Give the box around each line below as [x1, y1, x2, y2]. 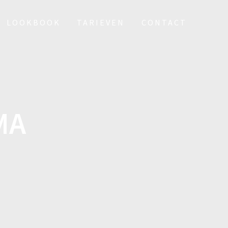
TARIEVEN [77, 17, 125, 27]
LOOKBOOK [7, 17, 61, 27]
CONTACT [141, 17, 187, 27]
